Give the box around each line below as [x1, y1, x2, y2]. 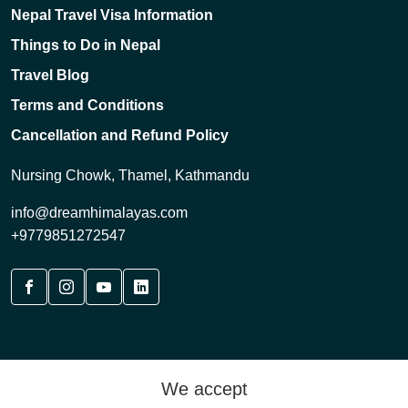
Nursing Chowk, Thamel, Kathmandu [11, 167, 250, 183]
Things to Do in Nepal [11, 36, 160, 53]
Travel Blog [11, 66, 89, 83]
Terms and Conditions [11, 97, 164, 113]
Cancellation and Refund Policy [11, 127, 229, 143]
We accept [160, 378, 248, 399]
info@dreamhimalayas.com [11, 204, 188, 220]
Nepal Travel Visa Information [11, 6, 213, 23]
